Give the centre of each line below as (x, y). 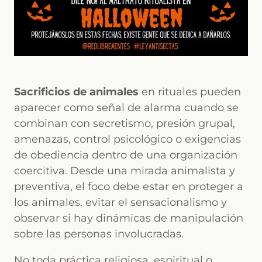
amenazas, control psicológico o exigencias (127, 139)
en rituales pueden (190, 92)
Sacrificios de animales (76, 92)
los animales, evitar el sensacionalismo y (120, 202)
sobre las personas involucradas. (99, 234)
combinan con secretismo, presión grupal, (125, 123)
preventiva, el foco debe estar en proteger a (129, 187)
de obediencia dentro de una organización (126, 155)
